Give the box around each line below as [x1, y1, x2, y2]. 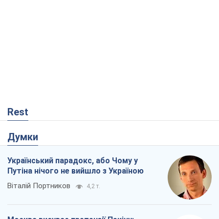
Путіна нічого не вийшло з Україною [7, 166, 144, 176]
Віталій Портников [7, 181, 70, 191]
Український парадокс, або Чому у [7, 156, 138, 166]
